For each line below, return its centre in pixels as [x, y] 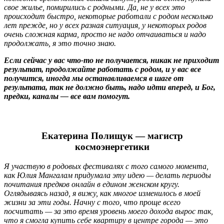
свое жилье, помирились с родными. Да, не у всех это [94, 7]
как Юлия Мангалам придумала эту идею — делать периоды [107, 175]
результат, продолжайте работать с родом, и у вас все [102, 69]
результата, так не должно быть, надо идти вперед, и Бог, [110, 87]
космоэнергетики [112, 147]
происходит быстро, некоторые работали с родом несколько [108, 16]
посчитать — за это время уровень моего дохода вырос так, [108, 211]
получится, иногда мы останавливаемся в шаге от [94, 78]
